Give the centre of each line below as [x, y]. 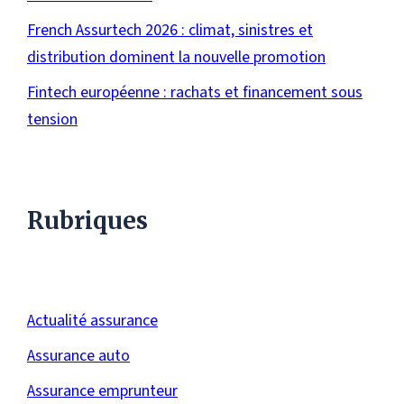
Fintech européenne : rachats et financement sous [195, 93]
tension [52, 120]
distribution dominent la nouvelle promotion [176, 58]
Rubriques [87, 221]
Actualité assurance [92, 321]
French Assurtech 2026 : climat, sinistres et [170, 31]
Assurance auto [78, 356]
